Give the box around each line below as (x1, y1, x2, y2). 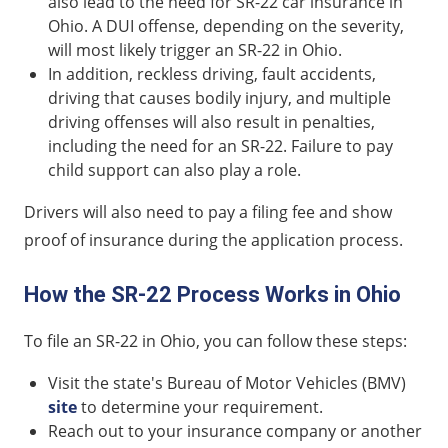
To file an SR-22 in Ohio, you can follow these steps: (24, 330, 407, 353)
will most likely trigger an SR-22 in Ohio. (48, 39, 342, 62)
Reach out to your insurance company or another (48, 420, 422, 443)
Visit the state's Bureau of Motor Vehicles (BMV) (48, 372, 406, 395)
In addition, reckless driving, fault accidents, (48, 63, 376, 86)
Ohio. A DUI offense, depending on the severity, (48, 15, 404, 38)
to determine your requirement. (77, 396, 323, 419)
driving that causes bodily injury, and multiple (48, 87, 391, 110)
